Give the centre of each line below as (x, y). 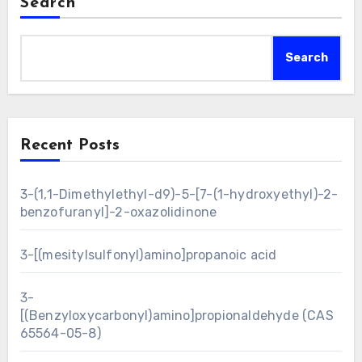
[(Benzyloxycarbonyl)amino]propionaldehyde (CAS (178, 315)
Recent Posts (69, 145)
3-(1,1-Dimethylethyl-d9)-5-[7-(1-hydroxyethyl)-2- (179, 194)
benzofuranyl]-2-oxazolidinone (118, 212)
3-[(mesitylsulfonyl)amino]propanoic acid (148, 255)
